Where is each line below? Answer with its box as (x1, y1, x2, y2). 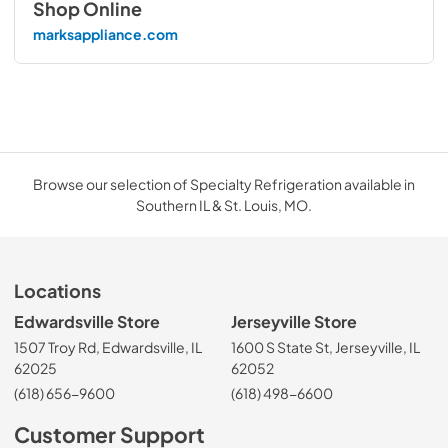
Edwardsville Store (14, 311, 160, 331)
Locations (14, 279, 101, 302)
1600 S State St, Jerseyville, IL (231, 338, 420, 357)
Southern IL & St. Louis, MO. (136, 195, 312, 214)
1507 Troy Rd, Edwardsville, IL (14, 338, 202, 357)
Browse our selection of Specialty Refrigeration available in (33, 174, 415, 193)
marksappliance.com (32, 25, 178, 44)
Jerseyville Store (231, 311, 357, 331)
